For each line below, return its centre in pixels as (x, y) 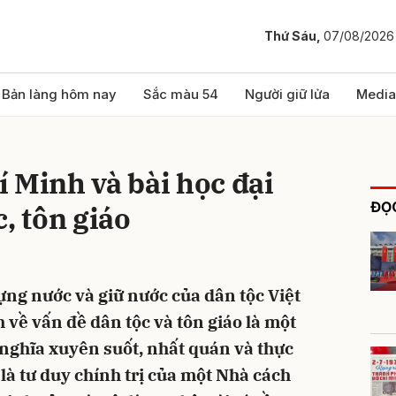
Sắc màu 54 (181, 94)
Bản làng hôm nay (59, 94)
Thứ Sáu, (294, 36)
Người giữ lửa (287, 94)
